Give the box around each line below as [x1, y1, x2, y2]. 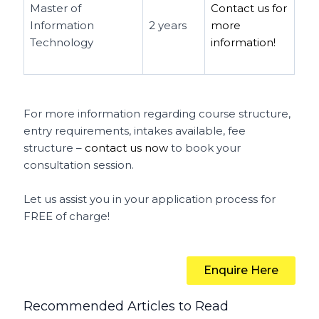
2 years [149, 19, 187, 32]
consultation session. [23, 157, 137, 172]
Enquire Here [203, 263, 278, 277]
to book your [168, 140, 241, 155]
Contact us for [211, 1, 288, 15]
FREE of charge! [23, 209, 110, 223]
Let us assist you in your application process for [23, 192, 276, 206]
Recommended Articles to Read [23, 298, 229, 314]
